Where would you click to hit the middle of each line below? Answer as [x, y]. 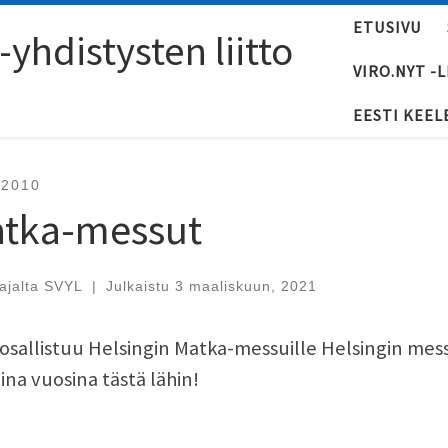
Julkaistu [140, 285]
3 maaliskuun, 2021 [245, 285]
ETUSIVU [387, 27]
